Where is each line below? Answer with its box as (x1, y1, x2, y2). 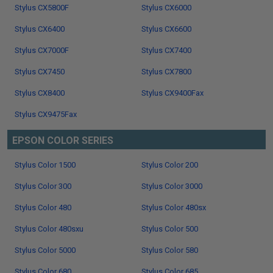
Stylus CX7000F (15, 46, 69, 55)
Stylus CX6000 (141, 3, 191, 12)
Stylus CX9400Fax (141, 88, 204, 97)
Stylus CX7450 (15, 67, 65, 76)
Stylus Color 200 (141, 160, 198, 169)
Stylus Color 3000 (141, 182, 202, 191)
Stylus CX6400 (15, 24, 65, 34)
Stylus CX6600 (141, 24, 191, 34)
